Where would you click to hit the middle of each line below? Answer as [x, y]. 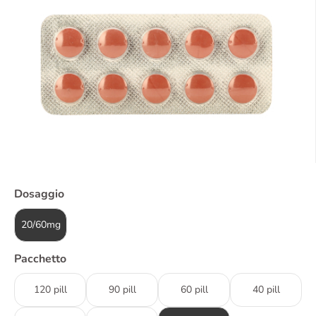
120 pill [50, 290]
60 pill [194, 290]
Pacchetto [40, 259]
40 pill [266, 290]
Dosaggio [39, 194]
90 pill [122, 290]
